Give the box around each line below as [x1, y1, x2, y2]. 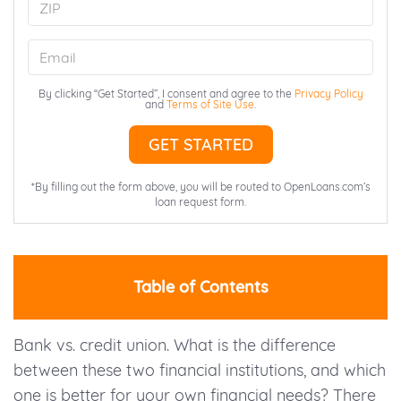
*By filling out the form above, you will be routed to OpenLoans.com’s [30, 180, 371, 194]
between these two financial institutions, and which [13, 360, 386, 381]
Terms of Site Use [166, 98, 254, 112]
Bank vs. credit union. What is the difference [13, 335, 336, 356]
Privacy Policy [294, 87, 363, 101]
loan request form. [155, 195, 246, 209]
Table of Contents [132, 277, 269, 298]
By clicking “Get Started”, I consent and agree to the [38, 87, 294, 101]
